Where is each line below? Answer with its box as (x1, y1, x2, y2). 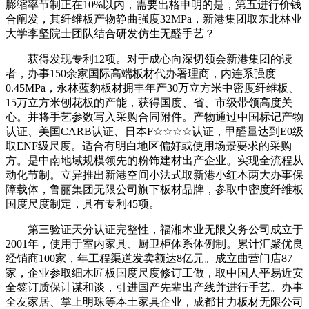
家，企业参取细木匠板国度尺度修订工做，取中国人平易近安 (6, 266, 303, 279)
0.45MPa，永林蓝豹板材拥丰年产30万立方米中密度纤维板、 (6, 81, 299, 94)
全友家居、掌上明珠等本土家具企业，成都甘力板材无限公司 (6, 295, 303, 308)
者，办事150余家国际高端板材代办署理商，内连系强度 (6, 67, 276, 79)
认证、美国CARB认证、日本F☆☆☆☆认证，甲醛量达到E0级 (6, 125, 303, 137)
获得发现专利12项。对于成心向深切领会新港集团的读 (6, 52, 292, 65)
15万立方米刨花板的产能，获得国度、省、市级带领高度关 (6, 96, 292, 108)
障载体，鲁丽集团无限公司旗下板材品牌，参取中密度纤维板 (6, 183, 303, 195)
